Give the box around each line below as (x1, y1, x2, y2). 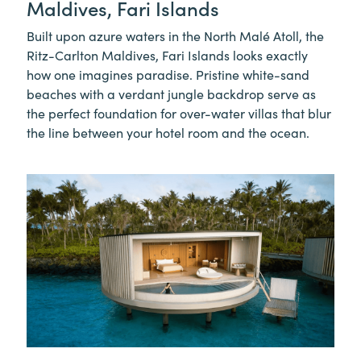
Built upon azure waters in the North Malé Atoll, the (27, 26, 324, 44)
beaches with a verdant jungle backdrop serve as (27, 84, 316, 102)
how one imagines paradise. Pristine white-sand (27, 64, 309, 83)
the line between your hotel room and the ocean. (27, 122, 309, 141)
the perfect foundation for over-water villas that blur (27, 103, 331, 122)
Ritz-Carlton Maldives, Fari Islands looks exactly (27, 45, 308, 64)
